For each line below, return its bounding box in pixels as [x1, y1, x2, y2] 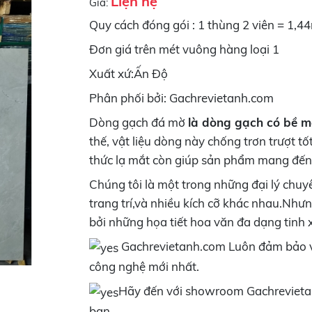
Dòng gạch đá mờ [89, 114, 189, 130]
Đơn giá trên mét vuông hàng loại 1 [89, 41, 280, 56]
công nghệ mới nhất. [89, 258, 200, 274]
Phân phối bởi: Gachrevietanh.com [89, 90, 274, 105]
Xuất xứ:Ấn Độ [89, 65, 169, 81]
